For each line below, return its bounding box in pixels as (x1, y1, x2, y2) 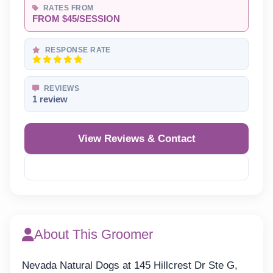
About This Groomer (34, 227, 153, 243)
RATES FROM (41, 4, 94, 12)
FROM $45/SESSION (32, 14, 120, 24)
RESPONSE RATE (43, 46, 111, 54)
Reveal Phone (113, 162, 171, 173)
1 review (32, 94, 68, 105)
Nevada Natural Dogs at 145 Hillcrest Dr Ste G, (22, 260, 238, 272)
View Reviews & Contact (77, 133, 196, 145)
